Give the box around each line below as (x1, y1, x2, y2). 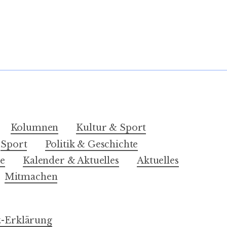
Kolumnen (10, 122, 59, 134)
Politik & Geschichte (45, 138, 138, 150)
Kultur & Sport (76, 122, 146, 134)
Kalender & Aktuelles (23, 155, 119, 166)
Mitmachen (4, 171, 58, 183)
